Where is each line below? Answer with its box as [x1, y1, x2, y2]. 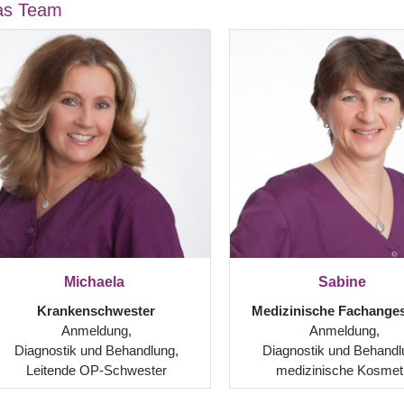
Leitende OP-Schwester [25, 363, 167, 378]
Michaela [64, 274, 128, 289]
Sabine [318, 274, 370, 289]
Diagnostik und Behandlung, [14, 343, 179, 358]
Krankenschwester [37, 303, 155, 318]
